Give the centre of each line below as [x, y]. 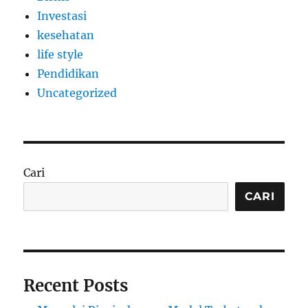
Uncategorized [77, 92]
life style [60, 54]
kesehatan [66, 35]
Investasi [62, 15]
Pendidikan [68, 73]
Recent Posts [76, 285]
